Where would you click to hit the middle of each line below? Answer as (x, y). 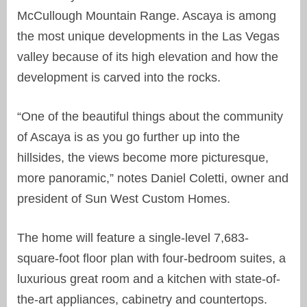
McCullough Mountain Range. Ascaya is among (147, 15)
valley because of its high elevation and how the (148, 57)
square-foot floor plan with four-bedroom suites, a (151, 258)
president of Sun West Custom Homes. (124, 198)
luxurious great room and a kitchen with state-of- (149, 279)
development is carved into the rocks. (119, 77)
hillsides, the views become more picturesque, (143, 157)
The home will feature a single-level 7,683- (133, 237)
